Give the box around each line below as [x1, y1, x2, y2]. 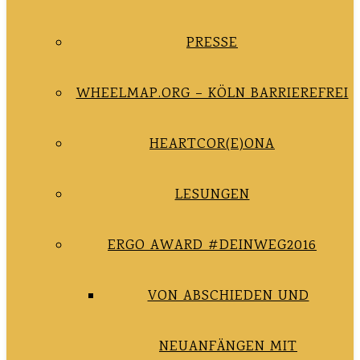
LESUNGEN [174, 185, 250, 206]
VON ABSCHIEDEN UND [147, 286, 309, 307]
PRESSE [186, 33, 238, 54]
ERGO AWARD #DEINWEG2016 [108, 235, 317, 256]
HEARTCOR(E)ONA [149, 134, 275, 155]
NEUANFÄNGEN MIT [159, 337, 297, 358]
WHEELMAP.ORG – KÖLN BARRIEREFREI [76, 84, 349, 104]
